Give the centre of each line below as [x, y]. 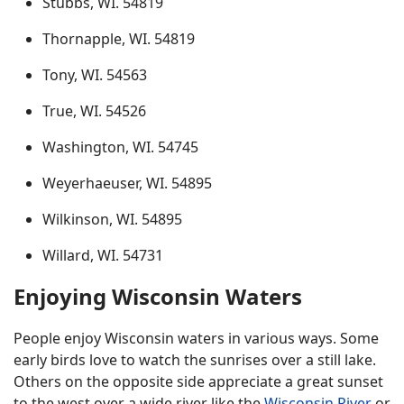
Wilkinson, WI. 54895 [112, 219]
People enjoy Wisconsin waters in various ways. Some [196, 338]
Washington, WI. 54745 [120, 147]
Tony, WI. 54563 [95, 75]
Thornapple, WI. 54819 [119, 39]
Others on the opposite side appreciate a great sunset [198, 381]
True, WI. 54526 [94, 111]
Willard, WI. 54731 [103, 255]
